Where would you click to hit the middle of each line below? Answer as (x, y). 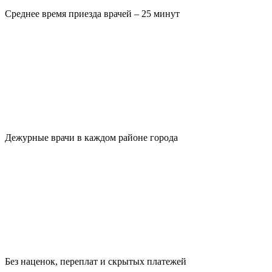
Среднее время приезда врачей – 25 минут (92, 14)
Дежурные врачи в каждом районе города (91, 138)
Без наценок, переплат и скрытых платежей (96, 262)
